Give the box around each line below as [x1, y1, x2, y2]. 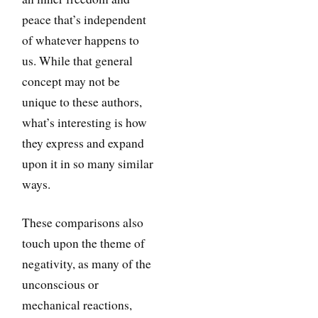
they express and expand [22, 134, 145, 151]
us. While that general [22, 52, 133, 69]
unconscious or [22, 275, 99, 292]
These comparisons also [22, 214, 144, 231]
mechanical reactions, [22, 296, 133, 313]
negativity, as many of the [22, 255, 152, 272]
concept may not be [22, 72, 121, 89]
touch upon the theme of [22, 234, 146, 251]
